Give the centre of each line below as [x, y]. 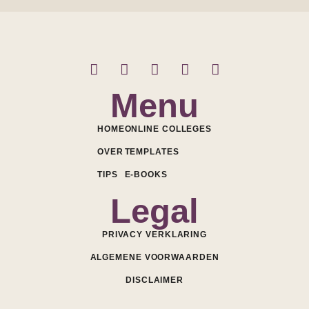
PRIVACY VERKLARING [154, 235]
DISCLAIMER [154, 280]
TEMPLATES [152, 152]
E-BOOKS [146, 175]
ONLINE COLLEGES [168, 129]
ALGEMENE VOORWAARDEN [154, 258]
